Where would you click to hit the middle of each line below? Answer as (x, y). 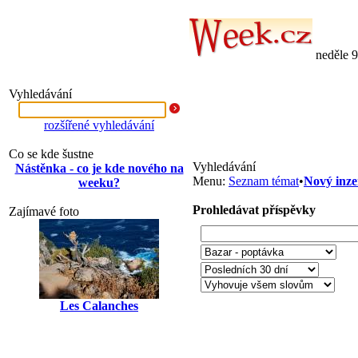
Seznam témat (264, 181)
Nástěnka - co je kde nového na (99, 168)
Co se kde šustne (51, 154)
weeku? (99, 183)
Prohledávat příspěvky (254, 210)
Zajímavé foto (44, 211)
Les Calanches (99, 306)
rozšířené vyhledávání (99, 125)
